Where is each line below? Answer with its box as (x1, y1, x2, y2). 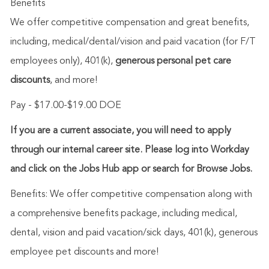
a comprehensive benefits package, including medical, (10, 209, 237, 219)
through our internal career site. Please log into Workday (10, 145, 249, 156)
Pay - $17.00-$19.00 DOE (10, 101, 121, 111)
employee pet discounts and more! (10, 247, 159, 258)
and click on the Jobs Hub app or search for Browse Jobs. (10, 165, 252, 175)
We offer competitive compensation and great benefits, (10, 18, 249, 28)
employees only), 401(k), (10, 56, 115, 67)
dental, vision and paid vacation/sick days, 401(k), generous (10, 228, 258, 238)
